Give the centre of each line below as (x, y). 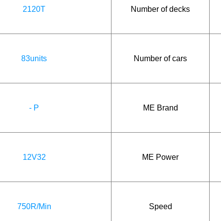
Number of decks (160, 9)
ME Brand (160, 108)
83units (34, 58)
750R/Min (34, 206)
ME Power (160, 157)
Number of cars (160, 58)
